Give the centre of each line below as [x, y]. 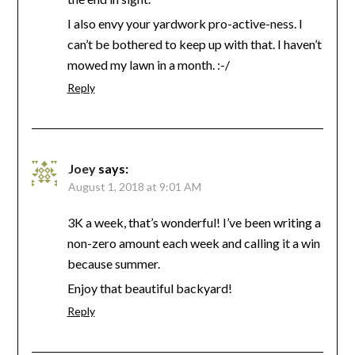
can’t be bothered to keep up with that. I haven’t [194, 44]
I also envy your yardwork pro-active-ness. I [185, 23]
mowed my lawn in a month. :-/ [148, 64]
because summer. [113, 263]
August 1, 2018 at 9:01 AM [134, 186]
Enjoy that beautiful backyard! [149, 288]
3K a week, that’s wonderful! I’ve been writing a [194, 222]
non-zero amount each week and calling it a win [193, 242]
